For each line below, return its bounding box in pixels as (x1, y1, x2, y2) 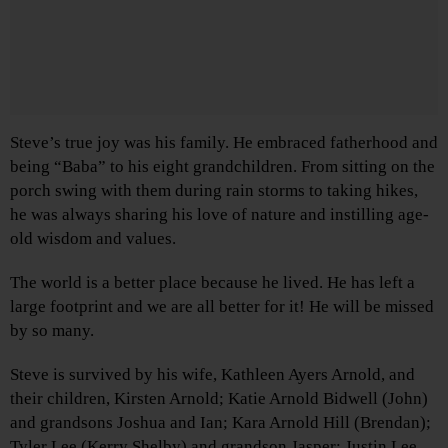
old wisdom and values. (10, 229, 176, 249)
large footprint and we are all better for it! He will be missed (10, 297, 434, 317)
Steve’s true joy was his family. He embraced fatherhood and (10, 133, 438, 153)
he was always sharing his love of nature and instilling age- (10, 205, 429, 225)
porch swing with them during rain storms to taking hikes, (10, 181, 418, 201)
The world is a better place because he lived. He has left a (10, 273, 415, 293)
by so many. (10, 321, 94, 341)
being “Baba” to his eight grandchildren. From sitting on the (10, 157, 435, 177)
